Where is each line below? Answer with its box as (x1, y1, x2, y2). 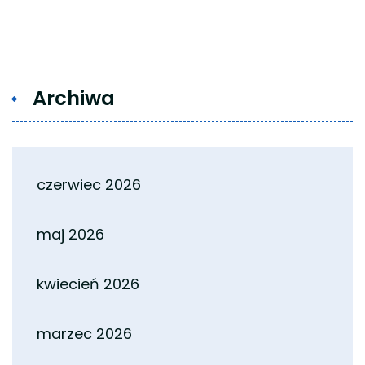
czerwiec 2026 (37, 174, 141, 195)
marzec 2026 (37, 323, 132, 344)
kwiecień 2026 (37, 273, 139, 294)
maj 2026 (37, 223, 104, 244)
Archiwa (33, 84, 115, 112)
